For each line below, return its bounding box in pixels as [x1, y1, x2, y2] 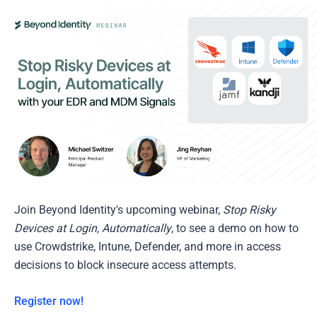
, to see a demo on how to [171, 221, 299, 236]
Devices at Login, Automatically [14, 221, 171, 236]
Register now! [14, 294, 83, 309]
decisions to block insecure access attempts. [14, 258, 236, 272]
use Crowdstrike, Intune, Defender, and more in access [14, 240, 281, 254]
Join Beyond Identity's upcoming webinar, [14, 203, 223, 217]
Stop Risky [223, 203, 276, 217]
